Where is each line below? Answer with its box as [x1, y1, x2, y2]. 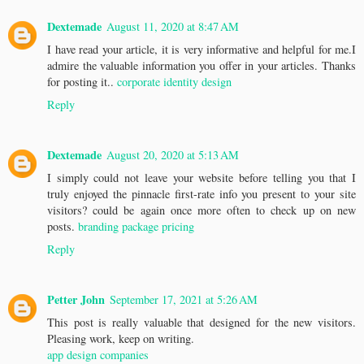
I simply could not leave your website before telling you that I [47, 169, 356, 185]
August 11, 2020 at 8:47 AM [106, 18, 239, 34]
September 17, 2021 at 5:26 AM [110, 291, 258, 307]
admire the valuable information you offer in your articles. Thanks [47, 57, 356, 73]
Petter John [47, 290, 105, 308]
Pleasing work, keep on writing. [47, 330, 194, 346]
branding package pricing [78, 218, 194, 234]
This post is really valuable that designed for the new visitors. [47, 314, 356, 330]
